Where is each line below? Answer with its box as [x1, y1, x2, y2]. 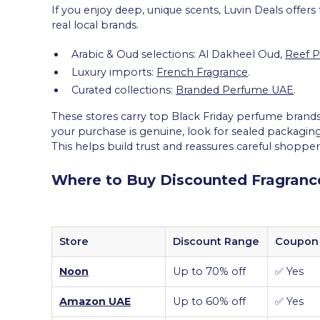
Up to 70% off [173, 264, 246, 278]
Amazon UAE [59, 294, 131, 308]
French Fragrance [156, 65, 248, 79]
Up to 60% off [173, 294, 246, 308]
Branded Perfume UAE [176, 83, 294, 96]
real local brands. [51, 18, 139, 31]
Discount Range [173, 234, 259, 248]
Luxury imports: [71, 65, 156, 79]
